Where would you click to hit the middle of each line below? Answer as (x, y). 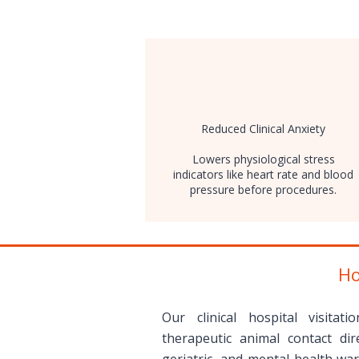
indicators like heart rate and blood (263, 174)
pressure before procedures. (263, 190)
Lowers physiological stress (263, 159)
